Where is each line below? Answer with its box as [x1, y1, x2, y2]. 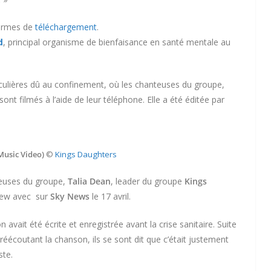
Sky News [50, 191, 90, 202]
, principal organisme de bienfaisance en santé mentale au [3, 36, 230, 48]
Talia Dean [68, 175, 111, 187]
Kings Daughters [55, 149, 117, 160]
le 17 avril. [90, 191, 131, 202]
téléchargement [35, 21, 97, 33]
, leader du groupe [111, 175, 184, 187]
